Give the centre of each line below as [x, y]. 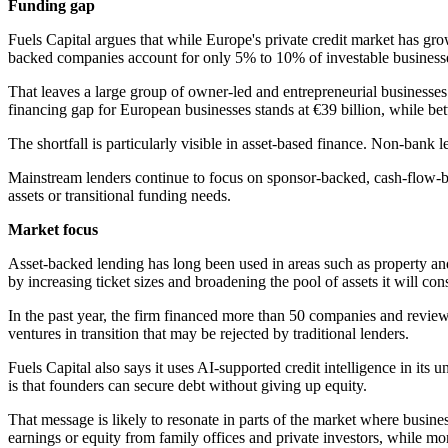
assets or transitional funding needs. [119, 196]
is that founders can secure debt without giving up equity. [187, 386]
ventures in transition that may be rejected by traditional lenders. [208, 334]
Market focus [53, 230]
